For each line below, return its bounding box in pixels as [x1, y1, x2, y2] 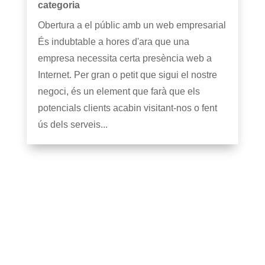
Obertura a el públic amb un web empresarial [37, 20, 226, 30]
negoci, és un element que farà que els [37, 86, 200, 96]
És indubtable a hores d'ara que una [37, 36, 189, 47]
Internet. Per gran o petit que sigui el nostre [37, 69, 217, 80]
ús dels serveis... [37, 119, 108, 130]
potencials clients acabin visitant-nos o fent [37, 102, 217, 113]
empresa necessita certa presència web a [37, 53, 212, 63]
